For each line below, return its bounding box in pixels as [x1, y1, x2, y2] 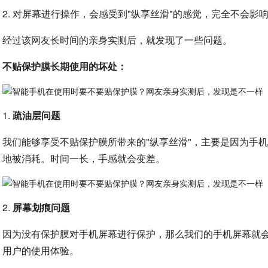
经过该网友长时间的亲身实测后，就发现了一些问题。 [2, 33, 233, 47]
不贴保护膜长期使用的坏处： [2, 59, 127, 74]
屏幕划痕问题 [13, 200, 71, 215]
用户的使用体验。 [2, 243, 80, 258]
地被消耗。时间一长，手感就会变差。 [2, 151, 166, 166]
